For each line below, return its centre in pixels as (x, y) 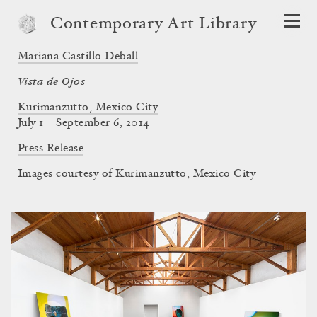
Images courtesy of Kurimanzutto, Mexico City (137, 174)
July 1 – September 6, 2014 (84, 123)
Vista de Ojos (52, 82)
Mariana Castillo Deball (78, 57)
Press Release (51, 149)
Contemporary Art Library (154, 25)
